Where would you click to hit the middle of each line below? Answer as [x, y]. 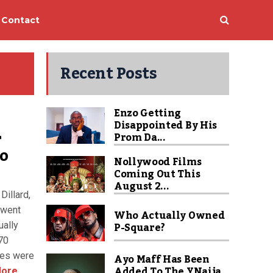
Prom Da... [140, 138]
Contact [20, 20]
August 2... [142, 186]
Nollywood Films [158, 162]
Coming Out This [157, 174]
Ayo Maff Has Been [162, 260]
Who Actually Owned [169, 216]
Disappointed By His [165, 126]
